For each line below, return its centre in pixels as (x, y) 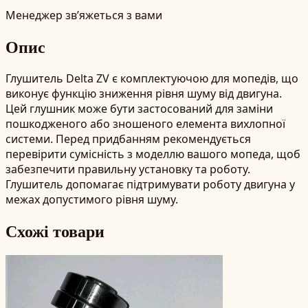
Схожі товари (55, 230)
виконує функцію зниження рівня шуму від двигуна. (144, 93)
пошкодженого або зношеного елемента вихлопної (145, 123)
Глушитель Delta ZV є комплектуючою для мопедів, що (152, 78)
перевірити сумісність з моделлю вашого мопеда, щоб (153, 154)
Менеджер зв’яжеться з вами (84, 15)
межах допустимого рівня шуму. (92, 199)
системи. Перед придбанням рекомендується (128, 139)
